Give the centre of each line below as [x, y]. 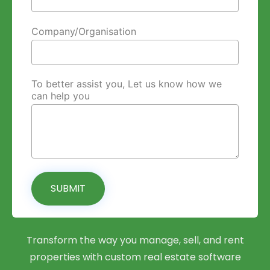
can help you [61, 96]
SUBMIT [68, 188]
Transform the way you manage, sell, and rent [135, 240]
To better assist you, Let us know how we [127, 84]
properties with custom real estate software [135, 257]
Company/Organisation [84, 31]
